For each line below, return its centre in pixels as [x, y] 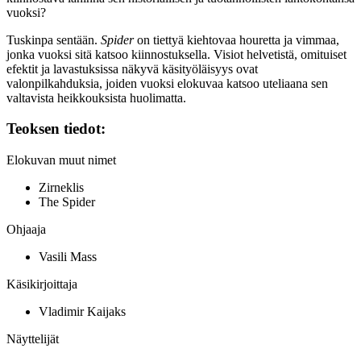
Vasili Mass [68, 257]
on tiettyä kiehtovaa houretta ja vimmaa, [237, 39]
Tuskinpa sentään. [54, 39]
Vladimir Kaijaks [82, 312]
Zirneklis [61, 188]
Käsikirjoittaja [42, 284]
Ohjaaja [26, 230]
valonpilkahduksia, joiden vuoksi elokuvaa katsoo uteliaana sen [167, 83]
